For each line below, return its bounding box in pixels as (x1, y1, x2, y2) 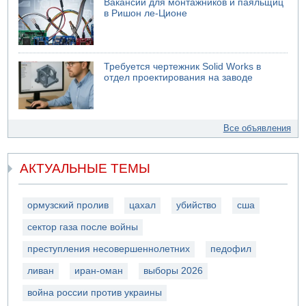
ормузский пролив (27, 200, 109, 211)
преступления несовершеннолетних (27, 244, 191, 255)
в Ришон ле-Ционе (104, 8, 188, 19)
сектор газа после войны (27, 222, 139, 233)
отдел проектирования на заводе (104, 72, 253, 83)
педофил (210, 244, 252, 255)
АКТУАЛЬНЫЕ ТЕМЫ (20, 161, 151, 176)
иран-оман (74, 266, 124, 277)
